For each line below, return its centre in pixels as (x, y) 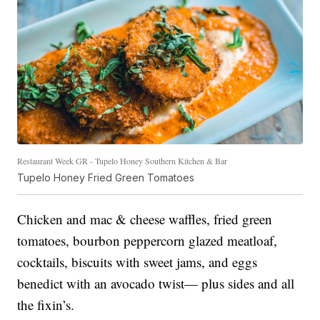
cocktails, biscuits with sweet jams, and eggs (137, 261)
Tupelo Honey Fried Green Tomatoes (106, 177)
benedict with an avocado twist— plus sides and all (156, 283)
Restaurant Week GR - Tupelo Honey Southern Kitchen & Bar (122, 160)
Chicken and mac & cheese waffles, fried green (145, 219)
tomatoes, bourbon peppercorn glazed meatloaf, (147, 240)
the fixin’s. (46, 304)
